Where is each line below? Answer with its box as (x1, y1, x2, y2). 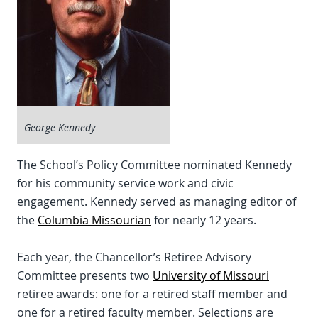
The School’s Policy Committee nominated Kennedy (17, 157, 292, 172)
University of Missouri (153, 268, 269, 283)
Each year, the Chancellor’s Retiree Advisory (17, 249, 251, 265)
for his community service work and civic (17, 175, 234, 191)
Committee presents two (17, 268, 153, 283)
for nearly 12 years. (151, 212, 256, 228)
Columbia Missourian (38, 212, 151, 228)
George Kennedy (24, 121, 95, 134)
